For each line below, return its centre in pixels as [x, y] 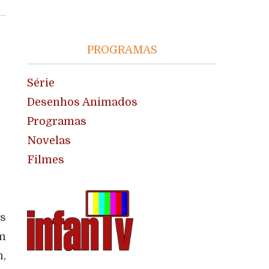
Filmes [46, 160]
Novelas [49, 141]
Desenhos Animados [83, 102]
